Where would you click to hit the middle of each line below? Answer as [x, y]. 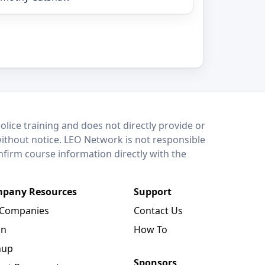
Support [153, 191]
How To [151, 229]
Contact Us [158, 210]
